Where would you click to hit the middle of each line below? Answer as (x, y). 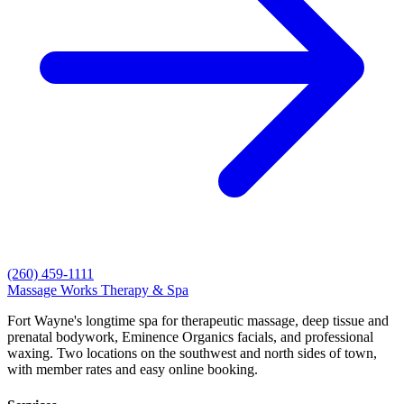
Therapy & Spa (145, 290)
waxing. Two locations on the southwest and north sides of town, (192, 353)
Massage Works (52, 290)
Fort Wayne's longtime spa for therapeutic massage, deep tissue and (198, 321)
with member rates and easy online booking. (133, 370)
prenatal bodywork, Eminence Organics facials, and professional (190, 337)
